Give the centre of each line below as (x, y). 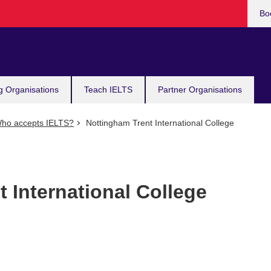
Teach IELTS (108, 90)
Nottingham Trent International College (158, 123)
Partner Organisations (200, 90)
